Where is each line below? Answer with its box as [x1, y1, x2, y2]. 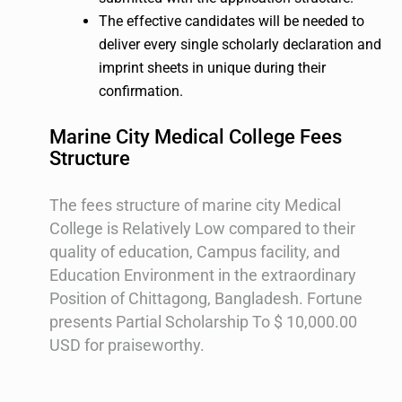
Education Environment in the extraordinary [49, 265, 356, 284]
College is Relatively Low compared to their [49, 218, 355, 238]
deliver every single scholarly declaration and [99, 35, 381, 53]
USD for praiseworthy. [49, 335, 205, 354]
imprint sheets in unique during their [99, 58, 326, 76]
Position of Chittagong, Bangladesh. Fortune [49, 288, 363, 308]
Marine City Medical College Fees [49, 126, 342, 149]
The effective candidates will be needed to [99, 12, 364, 30]
